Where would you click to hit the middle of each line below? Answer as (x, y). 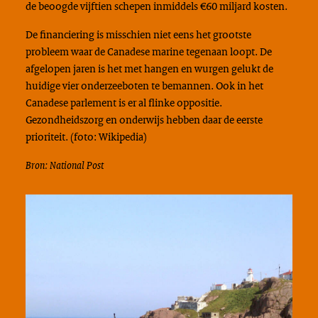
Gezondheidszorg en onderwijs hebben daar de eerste (144, 120)
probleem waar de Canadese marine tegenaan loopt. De (148, 51)
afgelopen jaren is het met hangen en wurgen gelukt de (149, 68)
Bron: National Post (64, 165)
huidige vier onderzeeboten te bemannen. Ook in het (144, 86)
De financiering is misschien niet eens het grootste (138, 34)
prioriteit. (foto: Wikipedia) (86, 137)
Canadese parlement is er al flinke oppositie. (124, 103)
